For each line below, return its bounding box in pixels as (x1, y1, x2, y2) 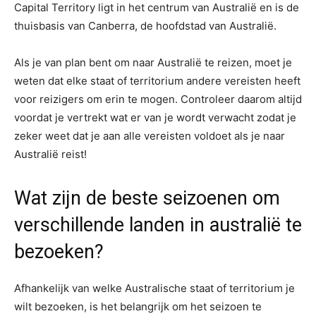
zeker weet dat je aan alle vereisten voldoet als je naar (14, 129, 285, 143)
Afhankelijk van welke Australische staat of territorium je (14, 281, 295, 296)
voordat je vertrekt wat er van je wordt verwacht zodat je (14, 111, 296, 125)
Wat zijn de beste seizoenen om (14, 187, 280, 210)
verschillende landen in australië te (14, 214, 302, 237)
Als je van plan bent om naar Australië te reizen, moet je (14, 56, 292, 70)
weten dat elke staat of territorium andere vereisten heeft (14, 74, 300, 88)
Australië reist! (14, 147, 87, 162)
